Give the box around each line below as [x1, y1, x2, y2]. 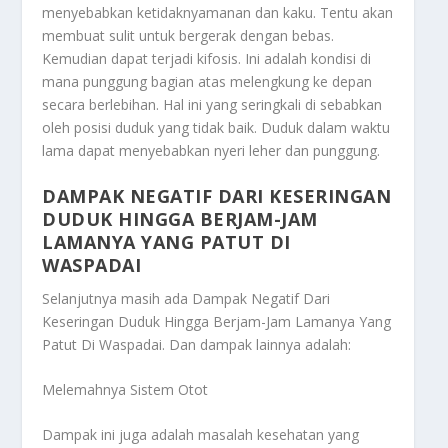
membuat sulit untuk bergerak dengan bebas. [42, 26, 335, 46]
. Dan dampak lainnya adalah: [162, 334, 352, 354]
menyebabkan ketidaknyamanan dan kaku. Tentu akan [42, 3, 394, 23]
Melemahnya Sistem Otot [42, 379, 209, 399]
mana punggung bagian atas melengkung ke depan [42, 72, 373, 92]
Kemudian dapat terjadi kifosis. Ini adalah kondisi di [42, 49, 372, 69]
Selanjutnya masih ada [42, 288, 193, 308]
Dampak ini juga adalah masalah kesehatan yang [42, 425, 360, 445]
